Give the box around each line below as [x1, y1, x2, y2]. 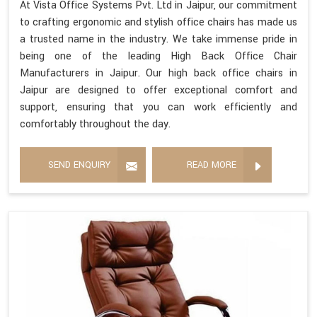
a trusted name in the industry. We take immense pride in [20, 32, 297, 47]
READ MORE [187, 158, 236, 172]
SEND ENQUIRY [48, 158, 110, 172]
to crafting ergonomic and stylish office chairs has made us [20, 15, 297, 30]
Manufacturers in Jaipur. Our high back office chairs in [20, 66, 297, 81]
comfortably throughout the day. [20, 117, 171, 132]
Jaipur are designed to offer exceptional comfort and [20, 83, 297, 98]
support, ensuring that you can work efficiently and [20, 100, 297, 115]
